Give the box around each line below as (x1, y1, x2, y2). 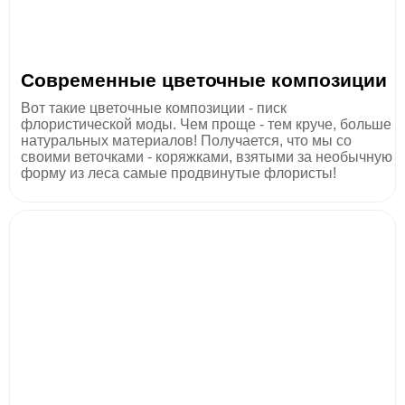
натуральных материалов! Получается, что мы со (21, 132, 352, 148)
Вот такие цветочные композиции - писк (21, 99, 287, 116)
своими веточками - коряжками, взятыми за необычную (21, 148, 392, 165)
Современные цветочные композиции (21, 69, 387, 90)
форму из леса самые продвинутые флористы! (21, 165, 336, 181)
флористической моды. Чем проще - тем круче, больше (21, 116, 391, 132)
